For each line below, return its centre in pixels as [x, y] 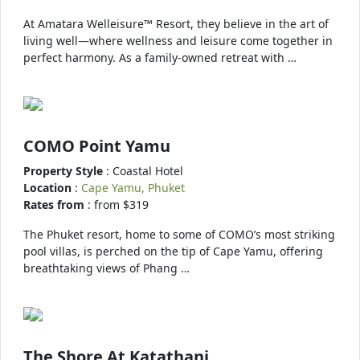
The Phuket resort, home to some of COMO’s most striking [179, 234]
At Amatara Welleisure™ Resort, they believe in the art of [176, 24]
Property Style [65, 171]
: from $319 [118, 205]
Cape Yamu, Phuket [133, 188]
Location [49, 188]
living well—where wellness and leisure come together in [178, 41]
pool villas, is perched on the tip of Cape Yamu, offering [173, 251]
